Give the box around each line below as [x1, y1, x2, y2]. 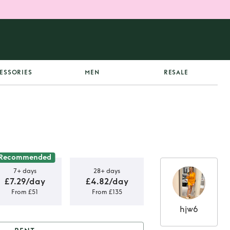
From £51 [11, 188, 38, 196]
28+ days [93, 167, 120, 175]
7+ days [13, 167, 36, 175]
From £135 [91, 188, 122, 196]
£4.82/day [85, 176, 128, 186]
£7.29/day [4, 176, 45, 186]
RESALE [163, 69, 188, 76]
